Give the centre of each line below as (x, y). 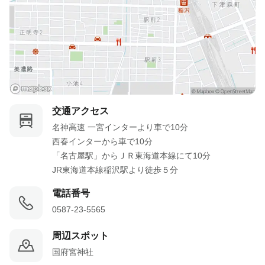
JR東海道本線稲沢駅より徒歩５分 (115, 170)
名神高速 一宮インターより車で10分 (120, 127)
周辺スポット (80, 236)
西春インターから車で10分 (102, 141)
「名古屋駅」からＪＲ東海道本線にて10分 (131, 156)
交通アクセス (80, 111)
